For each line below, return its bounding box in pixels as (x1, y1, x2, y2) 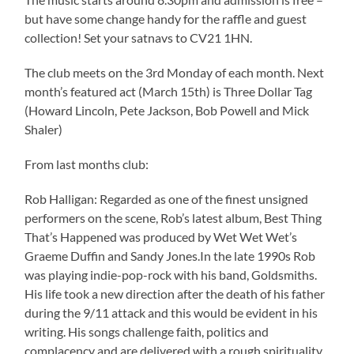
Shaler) (24, 121, 63, 137)
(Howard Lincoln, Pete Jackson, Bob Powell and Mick (24, 102, 310, 118)
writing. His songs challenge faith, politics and (24, 323, 269, 339)
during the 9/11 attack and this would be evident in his (24, 304, 318, 320)
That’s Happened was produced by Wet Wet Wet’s (24, 228, 298, 244)
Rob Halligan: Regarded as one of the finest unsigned (24, 190, 309, 206)
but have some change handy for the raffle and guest (24, 10, 307, 26)
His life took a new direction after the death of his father (24, 285, 326, 301)
